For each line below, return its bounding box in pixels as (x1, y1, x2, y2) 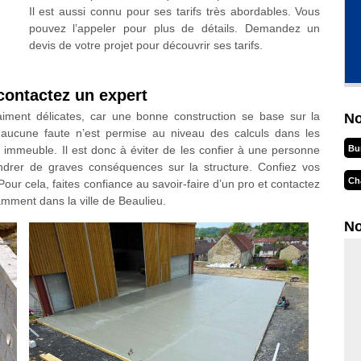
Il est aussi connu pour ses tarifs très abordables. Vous (28, 5, 321, 18)
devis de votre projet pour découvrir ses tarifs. (28, 39, 263, 52)
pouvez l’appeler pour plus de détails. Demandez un (28, 22, 321, 35)
